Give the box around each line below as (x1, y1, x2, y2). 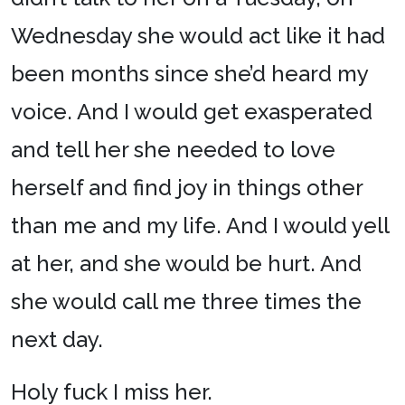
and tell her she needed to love (11, 137, 335, 163)
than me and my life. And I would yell (11, 212, 389, 239)
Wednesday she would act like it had (11, 23, 385, 49)
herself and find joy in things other (11, 174, 363, 201)
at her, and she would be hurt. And (11, 250, 362, 277)
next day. (11, 326, 103, 353)
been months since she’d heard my (11, 61, 368, 87)
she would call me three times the (11, 288, 362, 315)
